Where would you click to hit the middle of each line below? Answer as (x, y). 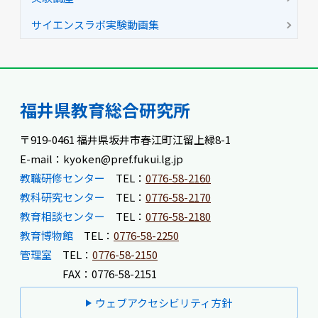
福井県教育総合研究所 (105, 110)
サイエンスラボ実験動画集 (95, 24)
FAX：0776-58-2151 (110, 274)
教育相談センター (62, 216)
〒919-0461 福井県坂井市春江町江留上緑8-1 (125, 139)
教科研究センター (62, 197)
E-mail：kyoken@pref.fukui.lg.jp (102, 159)
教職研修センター (62, 178)
